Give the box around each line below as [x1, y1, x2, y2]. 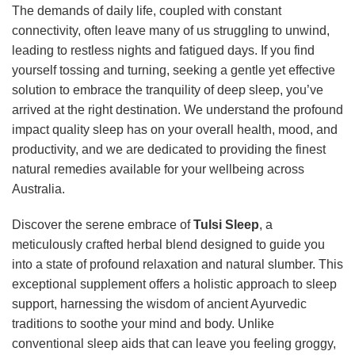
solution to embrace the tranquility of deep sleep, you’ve [12, 82, 323, 97]
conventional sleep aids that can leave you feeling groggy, [12, 337, 336, 351]
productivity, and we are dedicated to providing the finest [12, 142, 326, 156]
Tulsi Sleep [193, 218, 259, 232]
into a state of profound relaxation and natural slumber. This [12, 258, 343, 272]
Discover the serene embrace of [12, 218, 193, 232]
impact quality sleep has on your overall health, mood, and [12, 122, 338, 136]
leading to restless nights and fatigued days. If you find [12, 43, 315, 57]
